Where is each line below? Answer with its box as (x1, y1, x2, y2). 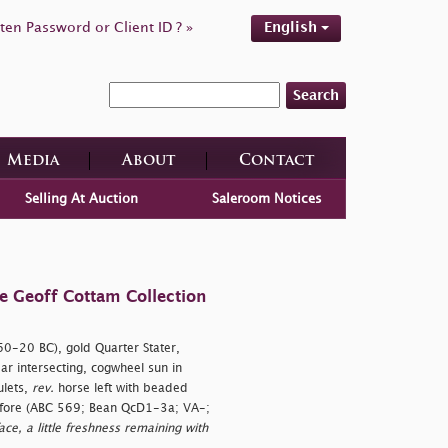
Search (293, 88, 339, 102)
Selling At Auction (24, 192, 138, 205)
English (263, 21, 321, 34)
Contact (238, 153, 315, 169)
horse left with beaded (53, 382, 188, 394)
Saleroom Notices (212, 192, 323, 205)
